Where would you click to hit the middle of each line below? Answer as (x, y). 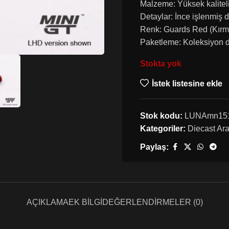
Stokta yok (161, 64)
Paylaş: (154, 147)
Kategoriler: (163, 129)
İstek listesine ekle (187, 83)
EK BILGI (85, 202)
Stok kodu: (162, 116)
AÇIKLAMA (47, 202)
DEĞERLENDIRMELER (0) (152, 202)
